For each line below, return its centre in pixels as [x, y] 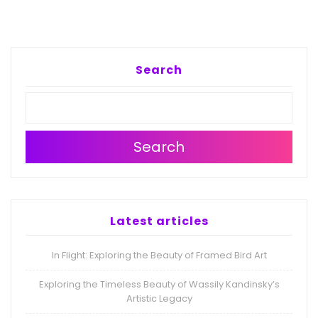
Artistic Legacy [159, 299]
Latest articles [159, 221]
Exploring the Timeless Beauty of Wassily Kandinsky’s [159, 285]
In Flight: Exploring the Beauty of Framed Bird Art [159, 256]
